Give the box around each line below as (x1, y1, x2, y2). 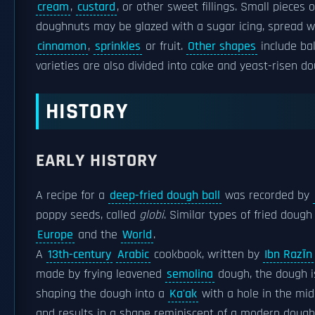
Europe (37, 227, 73, 243)
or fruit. (142, 39, 186, 54)
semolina (167, 266, 213, 282)
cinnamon (37, 39, 86, 54)
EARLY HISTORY (36, 149, 157, 172)
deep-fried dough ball (110, 188, 220, 203)
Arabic (117, 247, 149, 262)
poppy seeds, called (36, 207, 139, 223)
